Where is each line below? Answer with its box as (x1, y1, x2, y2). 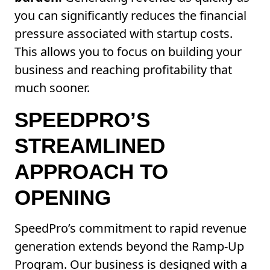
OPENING (14, 186, 111, 210)
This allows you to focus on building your (14, 43, 242, 60)
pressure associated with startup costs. (14, 25, 233, 42)
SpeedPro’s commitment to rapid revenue (14, 220, 246, 237)
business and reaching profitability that (14, 61, 232, 78)
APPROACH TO (14, 160, 168, 184)
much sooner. (14, 80, 90, 96)
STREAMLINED (14, 134, 165, 158)
